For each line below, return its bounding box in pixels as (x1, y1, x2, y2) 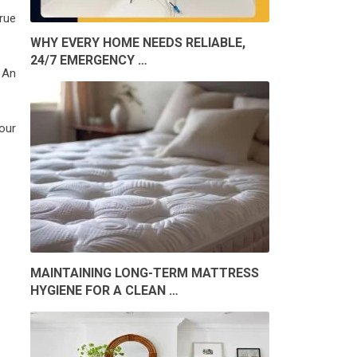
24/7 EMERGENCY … (30, 53, 147, 69)
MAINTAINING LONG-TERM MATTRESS (30, 265, 259, 281)
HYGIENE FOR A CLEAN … (30, 283, 178, 299)
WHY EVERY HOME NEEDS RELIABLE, (30, 35, 245, 51)
